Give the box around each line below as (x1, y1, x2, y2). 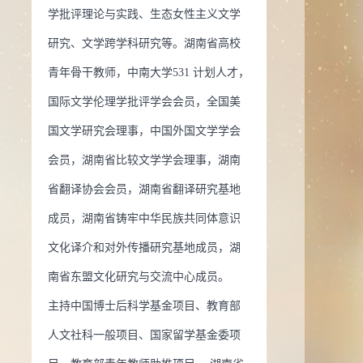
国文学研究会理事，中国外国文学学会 (48, 125, 241, 137)
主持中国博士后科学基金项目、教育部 (48, 300, 241, 312)
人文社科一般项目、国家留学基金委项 (48, 329, 241, 341)
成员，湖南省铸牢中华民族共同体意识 (48, 212, 241, 224)
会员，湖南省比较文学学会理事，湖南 (48, 154, 241, 166)
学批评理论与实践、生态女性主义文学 (48, 8, 241, 20)
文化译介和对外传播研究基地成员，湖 (48, 241, 241, 254)
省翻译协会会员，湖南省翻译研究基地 (48, 183, 241, 195)
